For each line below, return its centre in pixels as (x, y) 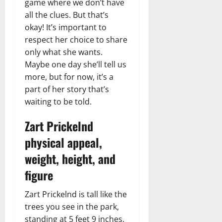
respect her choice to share (76, 39)
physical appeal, (63, 142)
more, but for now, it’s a (69, 77)
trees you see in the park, (72, 206)
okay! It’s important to (66, 27)
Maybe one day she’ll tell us (76, 64)
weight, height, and (70, 158)
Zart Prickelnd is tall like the (76, 194)
